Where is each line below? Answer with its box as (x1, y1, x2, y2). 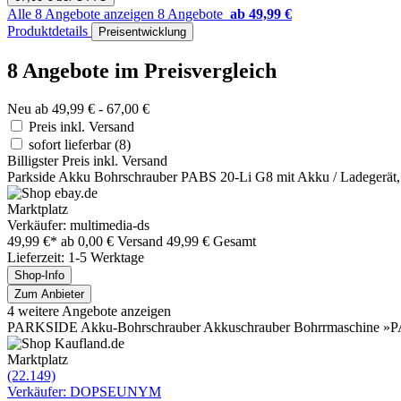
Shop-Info (14, 268, 64, 282)
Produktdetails (7, 23, 91, 39)
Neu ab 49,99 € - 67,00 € (7, 100, 149, 116)
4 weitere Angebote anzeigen (7, 303, 171, 319)
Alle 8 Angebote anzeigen (7, 6, 158, 22)
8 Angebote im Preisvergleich (7, 58, 277, 82)
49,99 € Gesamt (166, 233, 256, 249)
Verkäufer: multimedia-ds (7, 217, 149, 233)
